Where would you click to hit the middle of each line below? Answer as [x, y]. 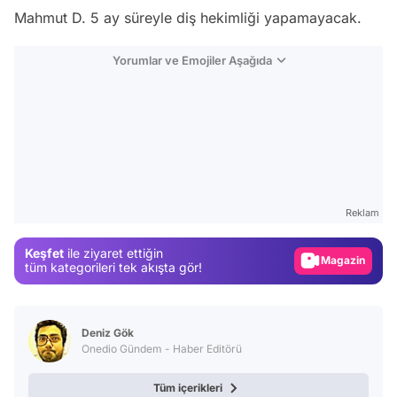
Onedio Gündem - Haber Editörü [162, 348]
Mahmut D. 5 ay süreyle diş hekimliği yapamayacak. [188, 17]
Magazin [343, 261]
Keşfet [44, 253]
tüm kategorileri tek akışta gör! [113, 268]
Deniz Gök [108, 332]
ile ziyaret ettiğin [113, 253]
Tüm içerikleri [188, 387]
